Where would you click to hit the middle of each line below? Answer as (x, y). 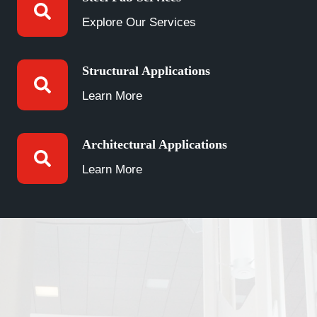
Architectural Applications (155, 145)
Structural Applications (146, 71)
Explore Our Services (139, 23)
